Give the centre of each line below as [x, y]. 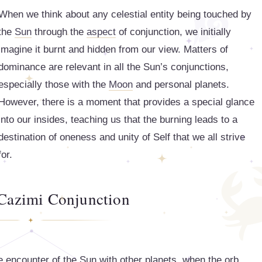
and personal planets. [181, 85]
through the [59, 32]
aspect [101, 32]
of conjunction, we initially [173, 32]
